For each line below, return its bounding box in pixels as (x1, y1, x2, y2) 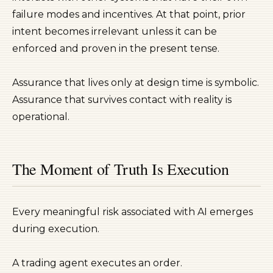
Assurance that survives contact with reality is (12, 94, 232, 105)
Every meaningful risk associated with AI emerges (12, 206, 253, 218)
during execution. (12, 223, 99, 235)
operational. (12, 111, 69, 122)
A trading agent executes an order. (12, 257, 182, 269)
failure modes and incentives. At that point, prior (12, 9, 246, 20)
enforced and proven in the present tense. (12, 43, 219, 54)
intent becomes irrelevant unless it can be (12, 26, 217, 37)
